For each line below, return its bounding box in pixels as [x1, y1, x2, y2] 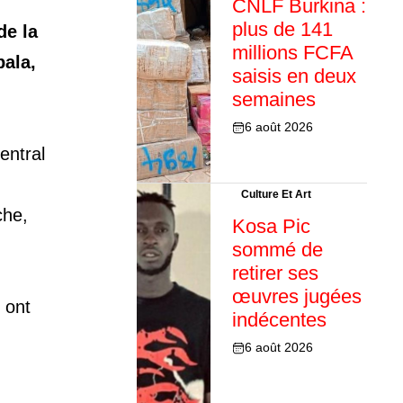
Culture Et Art [240, 188, 311, 201]
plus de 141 [231, 18, 333, 41]
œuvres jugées [231, 285, 362, 309]
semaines [231, 88, 316, 112]
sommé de [231, 238, 323, 262]
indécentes [231, 309, 327, 332]
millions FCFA [231, 41, 353, 65]
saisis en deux [231, 65, 356, 88]
